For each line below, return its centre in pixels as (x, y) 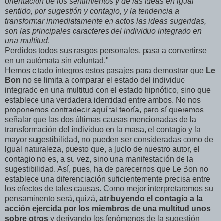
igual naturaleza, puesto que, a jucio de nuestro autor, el (102, 149)
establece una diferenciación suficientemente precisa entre (108, 179)
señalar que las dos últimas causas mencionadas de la (101, 120)
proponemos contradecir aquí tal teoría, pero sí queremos (104, 110)
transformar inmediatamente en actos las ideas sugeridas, (106, 21)
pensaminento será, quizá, (52, 199)
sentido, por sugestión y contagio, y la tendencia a (92, 11)
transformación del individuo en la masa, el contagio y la (103, 130)
